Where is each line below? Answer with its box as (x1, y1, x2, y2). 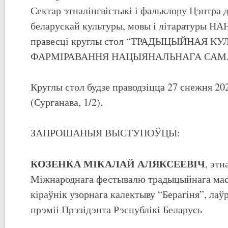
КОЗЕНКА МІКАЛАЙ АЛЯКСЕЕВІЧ (31, 156, 205, 172)
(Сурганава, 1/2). (31, 95, 103, 109)
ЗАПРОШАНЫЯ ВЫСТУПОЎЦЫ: (31, 126, 180, 140)
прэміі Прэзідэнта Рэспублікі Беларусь (31, 203, 202, 217)
